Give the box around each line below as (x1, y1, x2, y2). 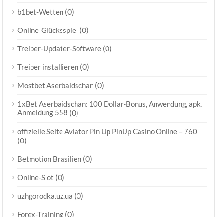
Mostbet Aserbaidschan (17, 81, 93, 90)
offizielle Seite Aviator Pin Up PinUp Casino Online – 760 (17, 127, 197, 136)
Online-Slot (17, 173, 54, 182)
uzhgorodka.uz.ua (17, 191, 73, 200)
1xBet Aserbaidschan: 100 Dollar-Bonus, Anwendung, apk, (17, 99, 202, 108)
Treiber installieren (17, 62, 78, 71)
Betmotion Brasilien (17, 155, 81, 163)
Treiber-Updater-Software (17, 44, 101, 53)
